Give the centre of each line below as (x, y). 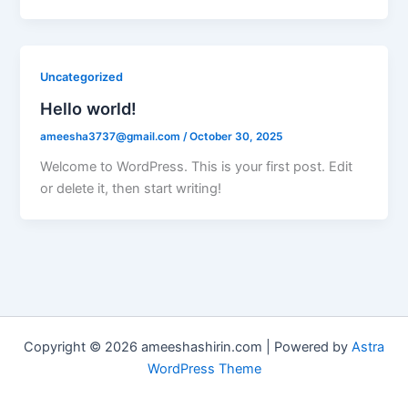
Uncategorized (82, 77)
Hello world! (89, 108)
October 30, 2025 (236, 136)
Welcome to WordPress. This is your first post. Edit (197, 166)
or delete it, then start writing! (131, 188)
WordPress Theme (204, 369)
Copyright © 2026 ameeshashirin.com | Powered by (188, 347)
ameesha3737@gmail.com (112, 136)
